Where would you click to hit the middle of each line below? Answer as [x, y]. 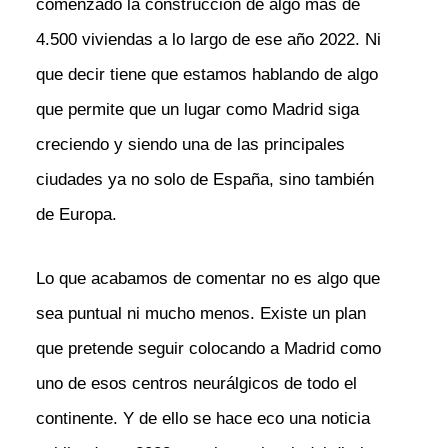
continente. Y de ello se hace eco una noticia [202, 419]
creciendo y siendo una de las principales [190, 144]
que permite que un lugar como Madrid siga [197, 109]
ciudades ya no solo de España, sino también [204, 179]
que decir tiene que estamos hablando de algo [206, 74]
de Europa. [76, 214]
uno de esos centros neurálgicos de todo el [196, 384]
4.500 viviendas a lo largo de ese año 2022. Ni [208, 39]
